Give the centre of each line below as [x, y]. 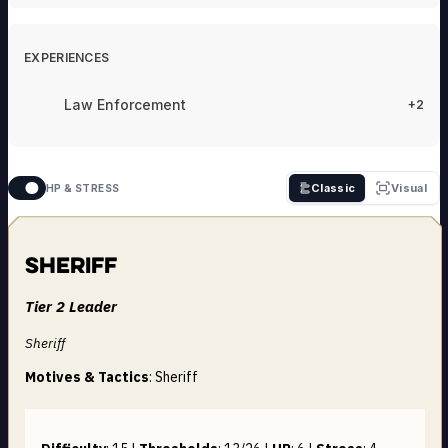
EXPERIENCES [67, 57]
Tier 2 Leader [71, 307]
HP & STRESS [83, 187]
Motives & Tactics [87, 376]
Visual [409, 187]
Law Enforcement [125, 104]
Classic [333, 187]
